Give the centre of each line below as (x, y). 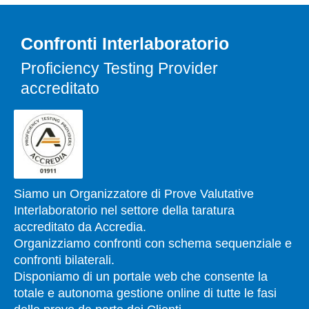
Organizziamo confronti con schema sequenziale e (153, 243)
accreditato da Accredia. (80, 227)
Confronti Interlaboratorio (125, 43)
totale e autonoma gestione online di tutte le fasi (145, 293)
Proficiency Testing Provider (119, 68)
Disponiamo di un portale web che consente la (141, 276)
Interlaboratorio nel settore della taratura (124, 210)
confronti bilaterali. (64, 260)
